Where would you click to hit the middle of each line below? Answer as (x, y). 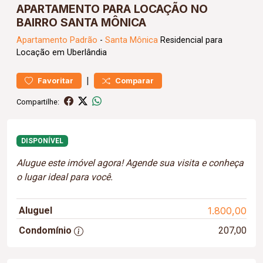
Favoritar (55, 81)
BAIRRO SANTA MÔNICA (81, 22)
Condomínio (45, 231)
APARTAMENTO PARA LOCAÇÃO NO (112, 9)
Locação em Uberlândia (62, 53)
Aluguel (36, 211)
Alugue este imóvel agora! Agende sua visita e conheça (130, 163)
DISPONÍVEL (42, 141)
